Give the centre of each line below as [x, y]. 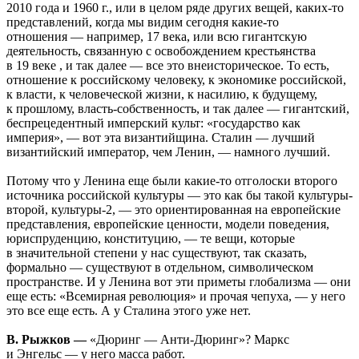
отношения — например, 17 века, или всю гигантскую [157, 37]
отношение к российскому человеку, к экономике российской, [176, 80]
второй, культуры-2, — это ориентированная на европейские [173, 210]
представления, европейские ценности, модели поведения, [168, 224]
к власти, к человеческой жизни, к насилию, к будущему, [162, 95]
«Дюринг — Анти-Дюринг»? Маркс [188, 340]
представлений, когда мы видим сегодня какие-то [143, 22]
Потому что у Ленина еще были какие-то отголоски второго [172, 181]
